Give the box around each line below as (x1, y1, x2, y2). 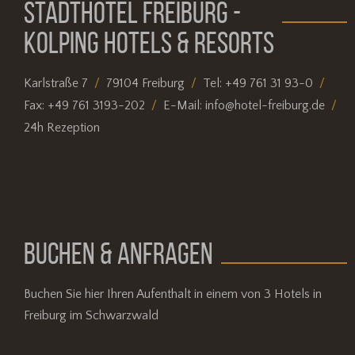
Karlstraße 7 (24, 76, 88, 91)
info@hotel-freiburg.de (205, 98, 325, 113)
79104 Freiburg (106, 76, 185, 91)
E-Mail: (163, 98, 205, 113)
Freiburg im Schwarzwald (24, 307, 158, 323)
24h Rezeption (24, 120, 100, 135)
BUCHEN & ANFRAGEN (24, 236, 213, 270)
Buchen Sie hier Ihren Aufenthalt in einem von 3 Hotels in (24, 286, 322, 301)
